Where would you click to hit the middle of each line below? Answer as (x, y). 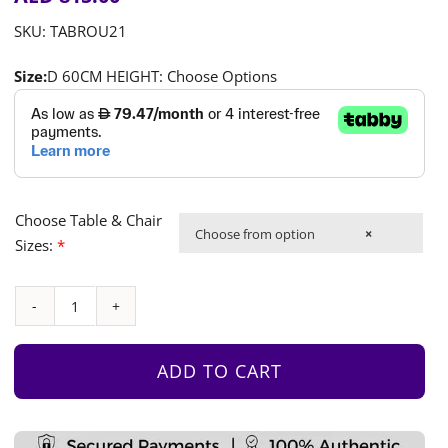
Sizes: (36, 245)
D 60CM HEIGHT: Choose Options (162, 76)
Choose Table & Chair (89, 220)
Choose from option (255, 234)
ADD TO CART (220, 371)
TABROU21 (89, 31)
